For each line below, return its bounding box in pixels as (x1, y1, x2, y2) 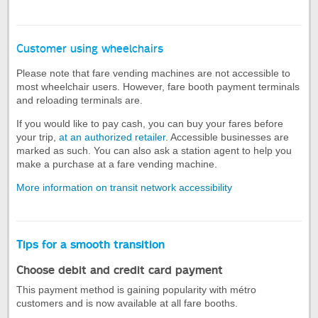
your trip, (16, 131, 59, 143)
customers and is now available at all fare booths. (16, 297, 238, 309)
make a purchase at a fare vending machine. (16, 158, 217, 170)
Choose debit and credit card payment (16, 263, 223, 278)
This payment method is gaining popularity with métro (16, 283, 256, 295)
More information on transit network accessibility (16, 182, 232, 194)
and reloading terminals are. (16, 94, 143, 106)
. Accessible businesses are (165, 131, 289, 143)
